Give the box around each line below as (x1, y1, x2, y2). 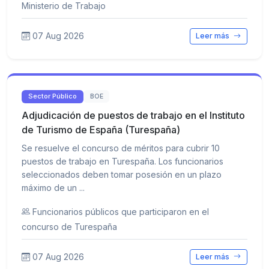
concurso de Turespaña (22, 221, 117, 232)
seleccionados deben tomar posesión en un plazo (22, 169, 222, 180)
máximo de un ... (22, 182, 85, 193)
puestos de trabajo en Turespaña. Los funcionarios (22, 156, 223, 166)
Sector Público (28, 92, 77, 101)
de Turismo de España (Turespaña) (22, 123, 180, 136)
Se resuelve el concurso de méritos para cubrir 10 (22, 142, 220, 153)
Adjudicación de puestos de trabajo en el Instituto (22, 109, 245, 121)
